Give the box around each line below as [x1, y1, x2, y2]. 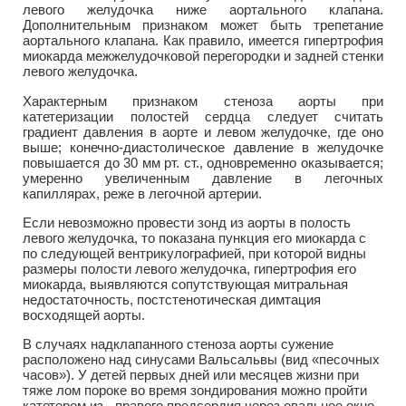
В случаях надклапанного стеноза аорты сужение [23, 335, 333, 352]
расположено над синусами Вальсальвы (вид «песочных [23, 351, 380, 367]
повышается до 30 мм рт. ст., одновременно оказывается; [23, 154, 383, 170]
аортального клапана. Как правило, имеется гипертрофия [23, 33, 383, 49]
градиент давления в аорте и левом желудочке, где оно [23, 123, 383, 140]
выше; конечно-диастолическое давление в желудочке [23, 139, 383, 155]
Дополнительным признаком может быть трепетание [23, 17, 383, 34]
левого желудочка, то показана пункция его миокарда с [23, 229, 366, 246]
